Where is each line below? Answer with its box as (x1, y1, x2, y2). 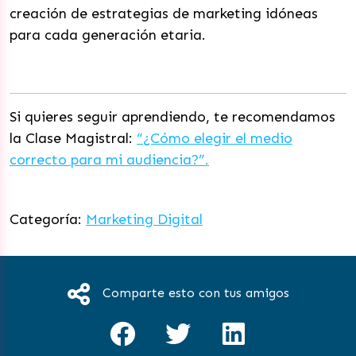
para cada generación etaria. (10, 26, 210, 44)
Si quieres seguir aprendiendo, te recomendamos (10, 108, 335, 126)
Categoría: (10, 211, 86, 228)
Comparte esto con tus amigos (102, 284, 289, 300)
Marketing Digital (86, 211, 203, 228)
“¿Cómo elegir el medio (137, 130, 292, 147)
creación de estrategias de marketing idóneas (10, 5, 318, 22)
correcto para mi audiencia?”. (10, 151, 209, 168)
